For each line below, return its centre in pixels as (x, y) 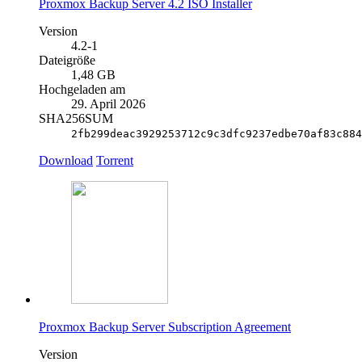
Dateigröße (67, 61)
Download (66, 161)
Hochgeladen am (82, 90)
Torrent (115, 161)
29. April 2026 (108, 104)
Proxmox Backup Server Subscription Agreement (165, 327)
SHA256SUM (76, 119)
